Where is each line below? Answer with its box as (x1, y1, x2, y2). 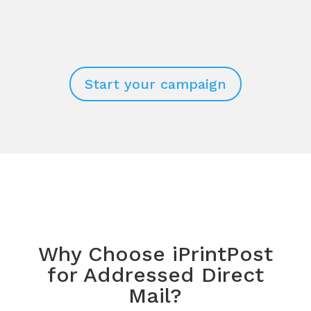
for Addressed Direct (47, 262, 264, 287)
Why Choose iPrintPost (37, 241, 273, 266)
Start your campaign (84, 75, 226, 92)
